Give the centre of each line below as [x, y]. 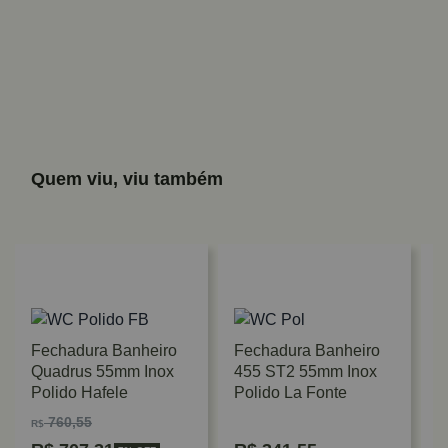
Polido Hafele [79, 392]
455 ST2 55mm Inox [305, 371]
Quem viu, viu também [127, 179]
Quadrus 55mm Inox [102, 371]
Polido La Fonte [290, 392]
